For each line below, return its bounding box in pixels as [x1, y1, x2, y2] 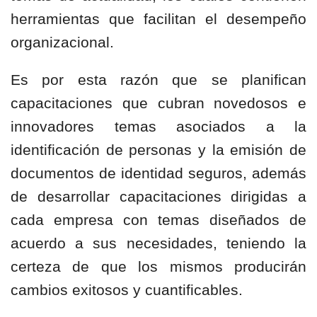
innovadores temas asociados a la [11, 118, 306, 134]
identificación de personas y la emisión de [11, 142, 306, 158]
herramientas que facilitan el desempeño [11, 11, 306, 27]
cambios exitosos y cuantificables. [11, 282, 243, 298]
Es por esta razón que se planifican [11, 71, 306, 88]
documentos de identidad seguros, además [11, 165, 306, 181]
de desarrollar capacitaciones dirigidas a [11, 188, 306, 204]
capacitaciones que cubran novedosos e [11, 95, 306, 111]
